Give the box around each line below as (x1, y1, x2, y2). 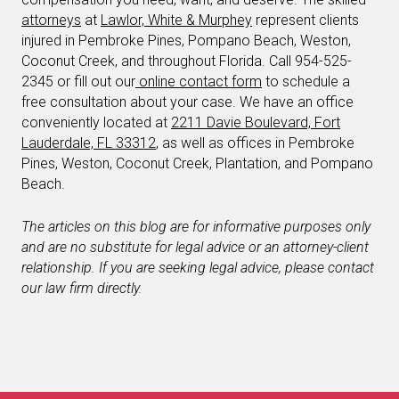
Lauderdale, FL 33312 (21, 134, 156, 151)
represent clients (252, 12, 359, 28)
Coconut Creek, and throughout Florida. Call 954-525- (21, 53, 352, 69)
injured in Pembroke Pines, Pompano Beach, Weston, (21, 32, 351, 49)
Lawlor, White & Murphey (101, 12, 252, 28)
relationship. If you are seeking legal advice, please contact (21, 259, 374, 276)
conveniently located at (21, 114, 171, 131)
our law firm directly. (21, 280, 142, 297)
